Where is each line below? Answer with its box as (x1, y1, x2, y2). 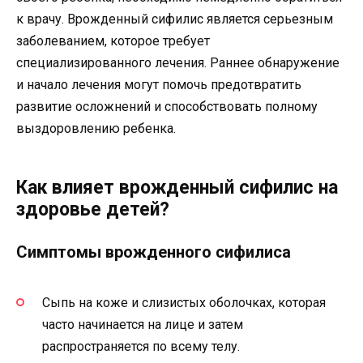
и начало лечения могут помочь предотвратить (16, 77, 301, 93)
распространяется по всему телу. (42, 338, 240, 354)
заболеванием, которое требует (16, 33, 210, 49)
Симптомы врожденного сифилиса (16, 242, 291, 263)
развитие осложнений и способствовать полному (16, 99, 318, 115)
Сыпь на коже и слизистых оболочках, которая (42, 294, 326, 310)
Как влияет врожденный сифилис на (16, 177, 338, 199)
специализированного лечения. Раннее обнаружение (16, 55, 340, 71)
